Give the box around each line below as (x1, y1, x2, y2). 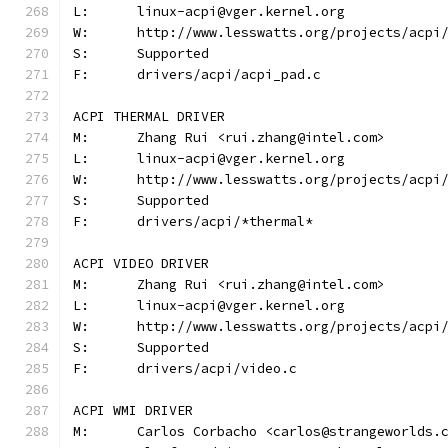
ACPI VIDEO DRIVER (73, 255, 209, 272)
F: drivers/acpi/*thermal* (137, 213, 313, 230)
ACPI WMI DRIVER (73, 402, 193, 419)
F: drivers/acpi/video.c (137, 360, 297, 377)
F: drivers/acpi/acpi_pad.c (137, 66, 321, 83)
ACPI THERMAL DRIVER (73, 108, 225, 125)
